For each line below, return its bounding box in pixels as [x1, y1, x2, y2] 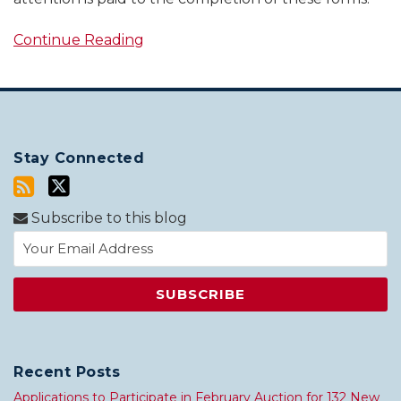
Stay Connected [13, 149, 144, 167]
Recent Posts [13, 363, 120, 381]
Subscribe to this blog [28, 209, 187, 227]
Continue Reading [13, 31, 144, 49]
